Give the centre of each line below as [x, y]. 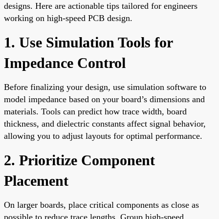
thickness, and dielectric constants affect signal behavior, [105, 123]
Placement [36, 180]
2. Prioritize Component [79, 160]
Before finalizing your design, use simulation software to [105, 87]
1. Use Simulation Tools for [88, 42]
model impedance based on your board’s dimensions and [104, 99]
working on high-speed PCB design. [68, 18]
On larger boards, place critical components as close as [101, 205]
